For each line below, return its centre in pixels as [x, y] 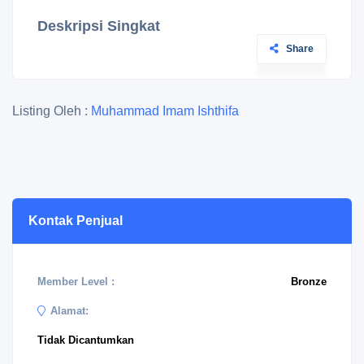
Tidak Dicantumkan [86, 340]
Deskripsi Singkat [99, 26]
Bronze [309, 282]
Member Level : [76, 282]
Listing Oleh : [52, 111]
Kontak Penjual [76, 221]
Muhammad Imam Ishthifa [165, 111]
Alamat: [69, 311]
